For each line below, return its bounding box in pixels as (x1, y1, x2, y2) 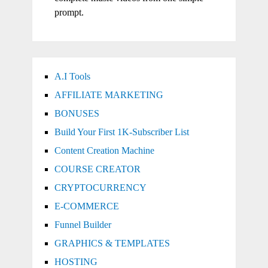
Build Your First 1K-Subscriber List (54, 126, 189, 137)
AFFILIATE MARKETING (54, 89, 163, 100)
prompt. (54, 7, 84, 17)
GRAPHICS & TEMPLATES (54, 237, 170, 248)
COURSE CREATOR (54, 163, 141, 174)
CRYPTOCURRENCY (54, 182, 147, 193)
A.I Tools (54, 71, 90, 81)
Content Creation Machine (54, 145, 154, 156)
